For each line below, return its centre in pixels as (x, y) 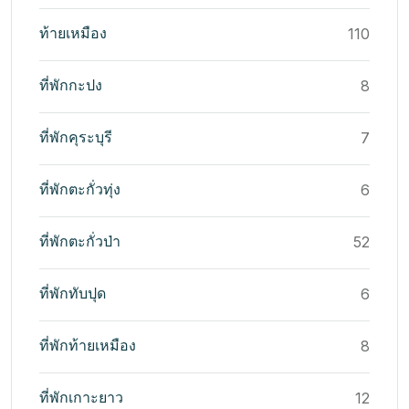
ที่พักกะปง (71, 85)
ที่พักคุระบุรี (76, 137)
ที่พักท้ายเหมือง (88, 346)
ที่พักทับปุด (73, 294)
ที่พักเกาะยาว (81, 398)
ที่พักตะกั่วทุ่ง (80, 189)
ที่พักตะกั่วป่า (80, 241)
